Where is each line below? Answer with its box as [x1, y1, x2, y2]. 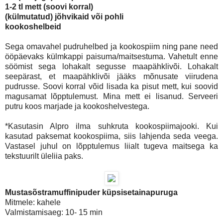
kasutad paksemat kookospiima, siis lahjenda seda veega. [5, 131, 218, 140]
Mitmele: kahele [5, 198, 61, 207]
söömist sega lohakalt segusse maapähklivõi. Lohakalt [5, 62, 218, 71]
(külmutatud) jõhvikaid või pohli [5, 12, 123, 21]
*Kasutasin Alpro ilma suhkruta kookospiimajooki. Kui [5, 121, 218, 130]
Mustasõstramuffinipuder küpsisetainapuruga [5, 188, 178, 197]
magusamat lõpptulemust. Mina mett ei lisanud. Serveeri [5, 92, 218, 101]
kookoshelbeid [5, 22, 61, 31]
